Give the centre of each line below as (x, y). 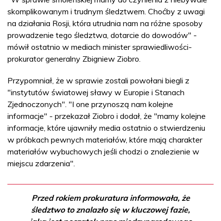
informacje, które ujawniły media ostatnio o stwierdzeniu (106, 128)
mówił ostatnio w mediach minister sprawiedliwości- (100, 47)
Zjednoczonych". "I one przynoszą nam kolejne (90, 104)
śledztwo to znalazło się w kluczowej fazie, (110, 210)
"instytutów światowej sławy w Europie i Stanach (96, 92)
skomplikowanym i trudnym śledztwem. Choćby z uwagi (106, 11)
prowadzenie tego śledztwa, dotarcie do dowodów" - (102, 35)
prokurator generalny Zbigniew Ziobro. (74, 59)
